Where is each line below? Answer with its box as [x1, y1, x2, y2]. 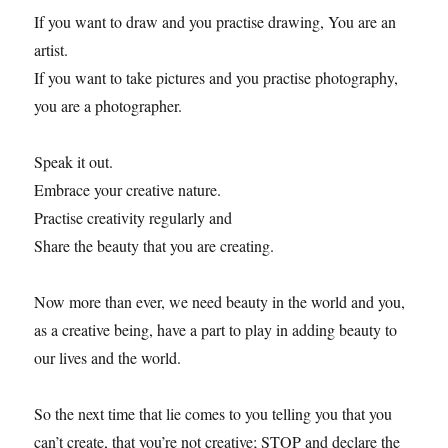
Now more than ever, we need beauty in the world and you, [34, 290, 406, 312]
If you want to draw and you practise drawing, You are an [34, 10, 397, 32]
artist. [34, 38, 69, 60]
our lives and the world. [34, 346, 182, 368]
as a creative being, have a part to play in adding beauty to [34, 318, 398, 340]
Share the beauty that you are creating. [34, 234, 275, 256]
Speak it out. [34, 150, 114, 172]
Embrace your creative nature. [34, 178, 222, 200]
